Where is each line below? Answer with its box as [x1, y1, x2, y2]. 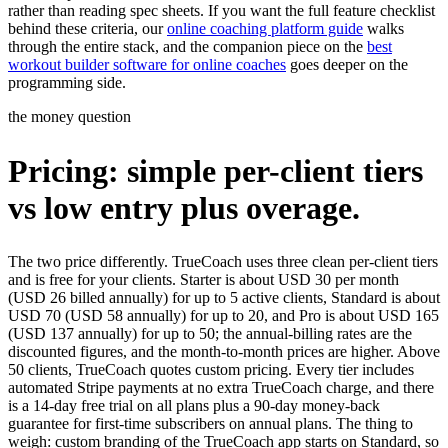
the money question [8, 108, 131, 126]
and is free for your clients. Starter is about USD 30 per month [8, 271, 399, 289]
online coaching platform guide [167, 20, 363, 38]
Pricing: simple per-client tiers [8, 152, 423, 189]
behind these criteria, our [8, 20, 167, 38]
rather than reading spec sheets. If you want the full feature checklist [8, 2, 435, 20]
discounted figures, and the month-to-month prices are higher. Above [8, 343, 440, 361]
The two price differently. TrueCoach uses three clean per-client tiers [8, 253, 438, 271]
